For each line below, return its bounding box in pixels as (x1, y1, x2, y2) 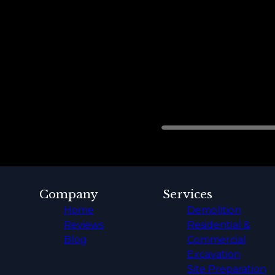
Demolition (187, 204, 241, 217)
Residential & (187, 219, 250, 231)
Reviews (64, 219, 104, 231)
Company (39, 187, 98, 202)
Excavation (187, 249, 241, 261)
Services (162, 187, 212, 202)
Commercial (187, 234, 246, 246)
